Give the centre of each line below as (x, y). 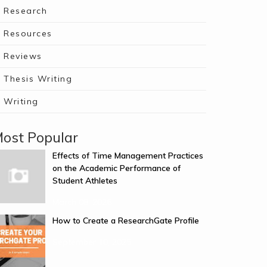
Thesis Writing (38, 79)
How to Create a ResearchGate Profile (126, 221)
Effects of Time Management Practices (128, 156)
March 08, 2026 (82, 202)
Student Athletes (85, 181)
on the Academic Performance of (117, 168)
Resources (28, 33)
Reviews (23, 56)
